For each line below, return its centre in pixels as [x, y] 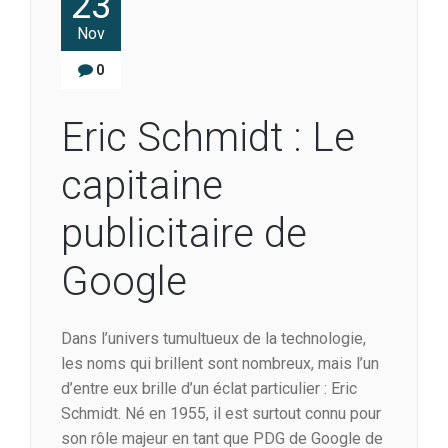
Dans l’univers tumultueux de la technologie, [213, 339]
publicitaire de [184, 234]
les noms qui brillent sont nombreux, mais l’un [220, 364]
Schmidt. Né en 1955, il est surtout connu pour [221, 414]
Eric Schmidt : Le [208, 138]
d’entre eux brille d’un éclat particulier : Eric [209, 389]
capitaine [142, 186]
